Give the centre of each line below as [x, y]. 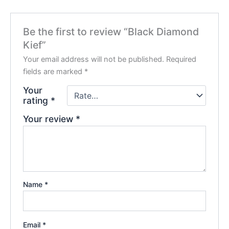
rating [37, 101]
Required [181, 60]
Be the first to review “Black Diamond [111, 32]
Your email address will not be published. [94, 60]
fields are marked [54, 72]
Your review [50, 119]
